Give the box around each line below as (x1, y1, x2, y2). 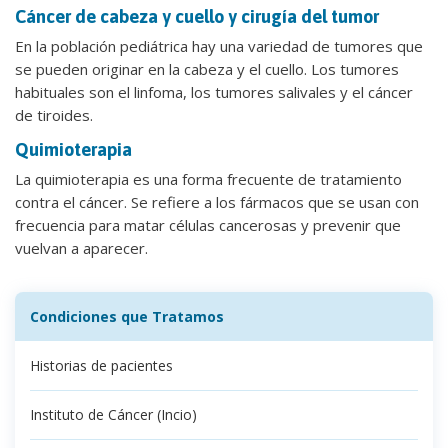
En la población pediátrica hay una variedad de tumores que (15, 35, 423, 56)
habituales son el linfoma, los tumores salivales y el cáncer (15, 81, 413, 102)
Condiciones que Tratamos (30, 306, 224, 326)
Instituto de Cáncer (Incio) (30, 404, 197, 424)
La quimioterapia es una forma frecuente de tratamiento (15, 168, 402, 189)
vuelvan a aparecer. (15, 237, 148, 258)
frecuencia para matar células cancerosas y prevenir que (15, 214, 401, 235)
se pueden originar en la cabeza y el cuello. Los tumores (15, 58, 399, 79)
